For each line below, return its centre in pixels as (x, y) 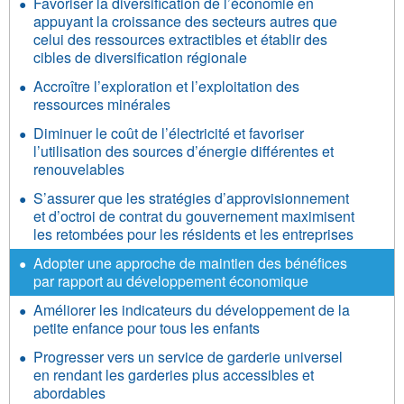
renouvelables (79, 169)
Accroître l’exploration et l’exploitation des (166, 86)
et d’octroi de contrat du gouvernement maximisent (194, 216)
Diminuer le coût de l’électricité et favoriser (169, 133)
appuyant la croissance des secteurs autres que (185, 21)
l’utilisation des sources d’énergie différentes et (184, 151)
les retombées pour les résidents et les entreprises (193, 234)
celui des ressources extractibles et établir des (180, 39)
